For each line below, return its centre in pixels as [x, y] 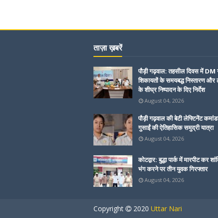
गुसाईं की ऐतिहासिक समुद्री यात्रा [176, 128]
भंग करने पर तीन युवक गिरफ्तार [173, 169]
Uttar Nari [166, 209]
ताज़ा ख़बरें [108, 48]
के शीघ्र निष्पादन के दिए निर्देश [172, 90]
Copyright [109, 209]
